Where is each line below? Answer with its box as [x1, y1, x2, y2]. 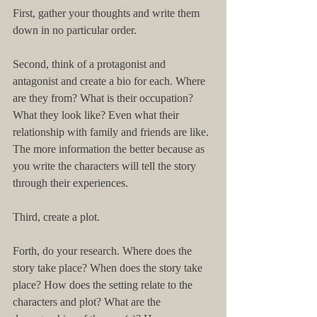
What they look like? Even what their [13, 109, 182, 121]
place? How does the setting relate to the [13, 279, 195, 291]
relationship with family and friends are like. [13, 126, 212, 138]
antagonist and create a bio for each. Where [13, 75, 208, 87]
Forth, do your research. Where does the [13, 245, 195, 257]
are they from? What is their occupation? [13, 92, 196, 104]
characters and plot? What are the [13, 296, 163, 308]
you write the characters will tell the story [13, 160, 199, 172]
